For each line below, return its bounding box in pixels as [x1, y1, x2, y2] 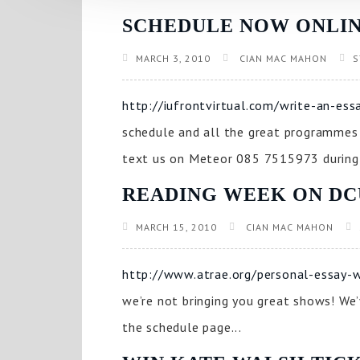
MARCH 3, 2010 [136, 52, 211, 64]
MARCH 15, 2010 [136, 221, 217, 233]
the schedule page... [122, 319, 243, 335]
